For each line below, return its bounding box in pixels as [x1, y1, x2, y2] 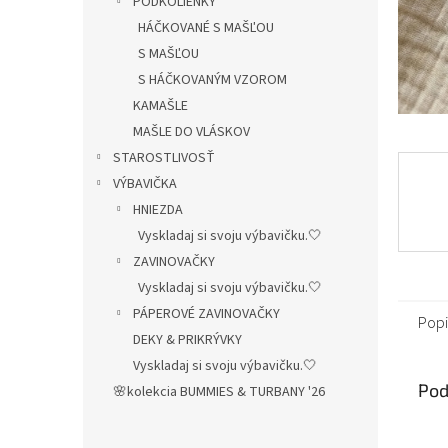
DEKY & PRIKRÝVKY [133, 330, 242, 350]
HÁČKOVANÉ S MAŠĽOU [138, 18, 274, 38]
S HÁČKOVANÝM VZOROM [138, 70, 287, 90]
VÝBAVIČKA [113, 174, 177, 194]
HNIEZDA [133, 200, 183, 220]
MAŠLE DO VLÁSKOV [133, 122, 250, 142]
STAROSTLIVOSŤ [113, 148, 215, 168]
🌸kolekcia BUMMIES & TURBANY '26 [113, 382, 325, 402]
